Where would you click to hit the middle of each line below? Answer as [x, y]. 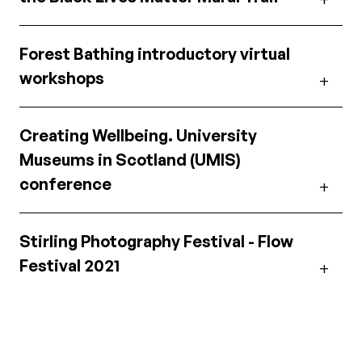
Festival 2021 [69, 265]
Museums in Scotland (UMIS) [130, 159]
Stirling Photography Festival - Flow [156, 241]
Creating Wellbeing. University [138, 135]
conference [65, 183]
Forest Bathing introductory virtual [155, 53]
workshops [62, 78]
